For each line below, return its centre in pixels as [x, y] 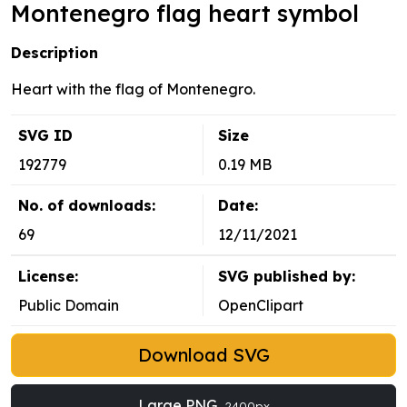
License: [48, 277]
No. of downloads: [87, 206]
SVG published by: [287, 277]
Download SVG [203, 355]
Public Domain [69, 306]
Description [55, 53]
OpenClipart [261, 306]
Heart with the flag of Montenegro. [133, 89]
